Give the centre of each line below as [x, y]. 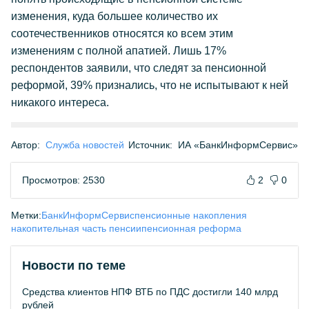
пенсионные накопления [191, 215]
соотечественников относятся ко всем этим [122, 33]
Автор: [26, 145]
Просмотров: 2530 [63, 180]
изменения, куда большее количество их [114, 16]
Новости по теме [74, 266]
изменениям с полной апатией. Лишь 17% [119, 51]
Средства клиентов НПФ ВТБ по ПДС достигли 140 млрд [150, 292]
